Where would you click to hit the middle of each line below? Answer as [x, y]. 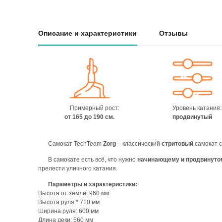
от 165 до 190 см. [89, 117]
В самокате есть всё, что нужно [93, 160]
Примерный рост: [94, 108]
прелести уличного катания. [78, 168]
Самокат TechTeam [76, 144]
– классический [139, 144]
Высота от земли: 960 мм [74, 193]
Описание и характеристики [87, 33]
